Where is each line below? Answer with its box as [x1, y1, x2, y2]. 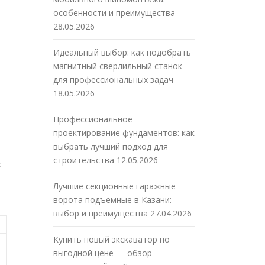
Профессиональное [53, 114, 132, 125]
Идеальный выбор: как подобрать [53, 47, 191, 59]
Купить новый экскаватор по [53, 234, 170, 245]
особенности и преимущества [53, 7, 175, 19]
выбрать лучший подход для [53, 141, 168, 153]
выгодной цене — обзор [53, 247, 152, 259]
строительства [53, 154, 114, 166]
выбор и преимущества [53, 208, 148, 219]
